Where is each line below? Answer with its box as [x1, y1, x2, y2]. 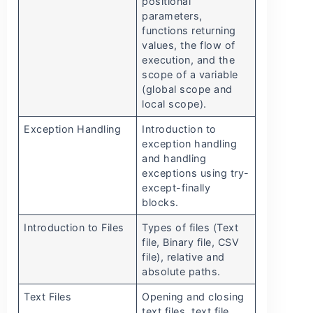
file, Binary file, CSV [142, 236, 240, 249]
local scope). [142, 98, 207, 110]
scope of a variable [142, 68, 238, 81]
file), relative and [142, 251, 225, 263]
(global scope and [142, 83, 233, 96]
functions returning [142, 24, 236, 37]
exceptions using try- [142, 167, 249, 180]
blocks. [142, 196, 179, 209]
